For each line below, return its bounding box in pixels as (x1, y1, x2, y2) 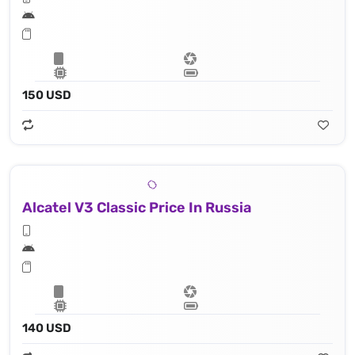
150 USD (22, 88, 71, 103)
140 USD (22, 321, 71, 336)
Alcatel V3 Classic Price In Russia (22, 199, 251, 217)
